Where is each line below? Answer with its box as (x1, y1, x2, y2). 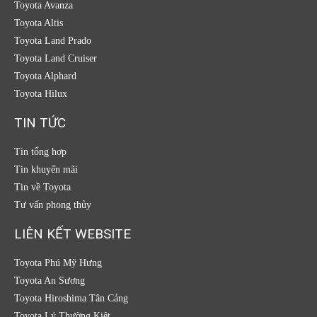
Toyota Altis (14, 17, 63, 28)
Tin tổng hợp (14, 146, 67, 157)
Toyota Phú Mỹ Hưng (14, 257, 102, 268)
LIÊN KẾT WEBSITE (14, 225, 131, 242)
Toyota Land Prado (14, 35, 91, 46)
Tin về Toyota (14, 181, 71, 192)
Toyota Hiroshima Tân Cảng (14, 292, 128, 304)
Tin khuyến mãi (14, 163, 78, 175)
